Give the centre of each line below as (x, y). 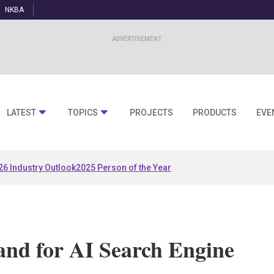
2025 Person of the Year (124, 167)
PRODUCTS (215, 113)
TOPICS (83, 113)
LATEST (21, 113)
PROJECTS (151, 113)
